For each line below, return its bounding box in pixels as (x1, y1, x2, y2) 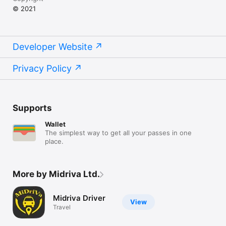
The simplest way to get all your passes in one (45, 128, 192, 137)
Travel (53, 203, 71, 211)
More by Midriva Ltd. (13, 168, 100, 179)
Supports (13, 102, 52, 113)
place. (45, 137, 64, 145)
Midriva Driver (53, 193, 105, 203)
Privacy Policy (13, 63, 72, 74)
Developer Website (13, 41, 92, 52)
